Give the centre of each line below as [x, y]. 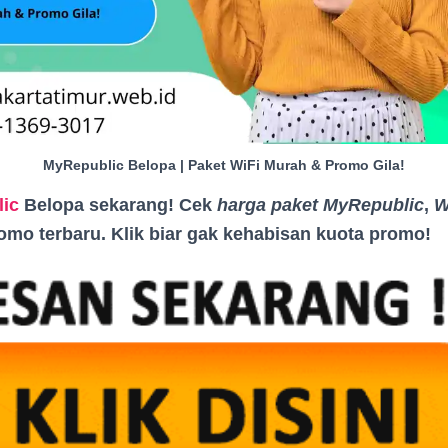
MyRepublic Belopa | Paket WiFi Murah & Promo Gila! [224, 164]
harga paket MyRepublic [320, 204]
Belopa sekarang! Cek [118, 204]
